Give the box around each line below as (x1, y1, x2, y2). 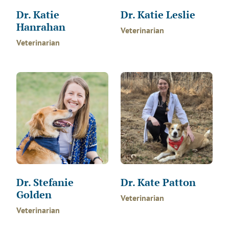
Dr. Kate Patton (121, 175, 196, 189)
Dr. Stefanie (16, 175, 74, 189)
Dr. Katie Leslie (121, 8, 195, 21)
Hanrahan (16, 20, 65, 34)
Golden (16, 188, 52, 201)
